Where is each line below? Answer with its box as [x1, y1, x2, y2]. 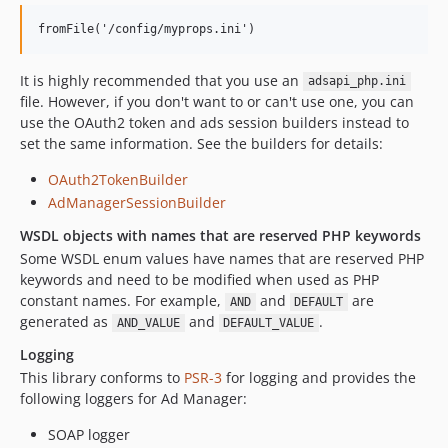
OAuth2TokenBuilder [48, 169, 188, 189]
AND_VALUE [116, 316, 180, 330]
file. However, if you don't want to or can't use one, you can [20, 91, 414, 111]
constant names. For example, [20, 291, 225, 310]
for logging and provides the [222, 368, 416, 387]
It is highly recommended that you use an [20, 70, 303, 90]
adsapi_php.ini [307, 74, 406, 89]
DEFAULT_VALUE [223, 316, 315, 330]
